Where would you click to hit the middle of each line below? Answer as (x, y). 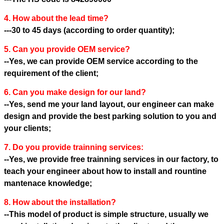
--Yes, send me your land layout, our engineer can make (109, 104)
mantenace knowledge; (48, 183)
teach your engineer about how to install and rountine (105, 171)
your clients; (27, 128)
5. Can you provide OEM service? (67, 49)
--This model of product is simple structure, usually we (106, 214)
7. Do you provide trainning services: (74, 147)
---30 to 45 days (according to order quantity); (90, 30)
